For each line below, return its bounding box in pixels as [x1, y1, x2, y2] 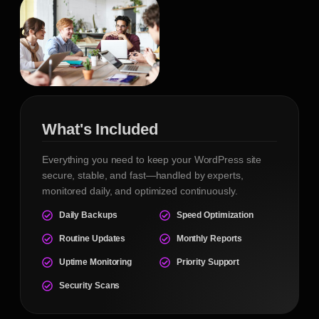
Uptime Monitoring [58, 257, 132, 268]
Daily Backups [58, 210, 117, 221]
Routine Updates [58, 234, 126, 244]
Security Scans [58, 281, 120, 291]
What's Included [42, 120, 158, 139]
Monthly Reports [176, 234, 243, 244]
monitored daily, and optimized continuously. [42, 185, 238, 197]
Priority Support [176, 257, 240, 268]
